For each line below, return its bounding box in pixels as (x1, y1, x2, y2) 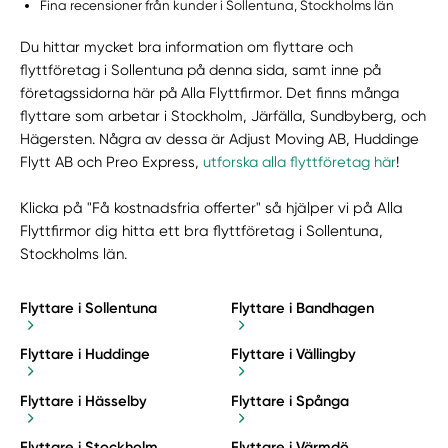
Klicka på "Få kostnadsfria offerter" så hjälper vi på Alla (20, 198, 404, 217)
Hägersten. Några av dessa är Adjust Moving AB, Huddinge (20, 129, 420, 148)
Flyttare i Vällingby (230, 345, 356, 364)
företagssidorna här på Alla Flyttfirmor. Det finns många (20, 83, 400, 102)
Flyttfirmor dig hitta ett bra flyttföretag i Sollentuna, (20, 221, 384, 240)
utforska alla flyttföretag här (203, 152, 397, 171)
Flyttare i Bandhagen (230, 298, 374, 317)
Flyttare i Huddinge (20, 345, 151, 364)
